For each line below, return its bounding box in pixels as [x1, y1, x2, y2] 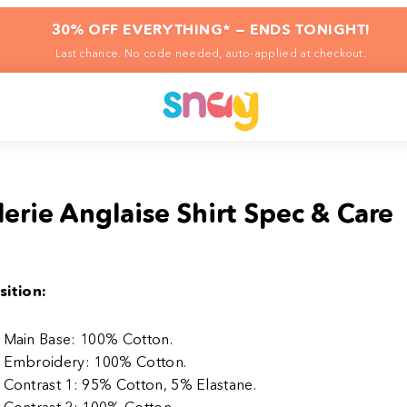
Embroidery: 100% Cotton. [3, 352, 187, 372]
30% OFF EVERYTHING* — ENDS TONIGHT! [51, 20, 371, 38]
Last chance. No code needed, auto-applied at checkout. [55, 46, 367, 60]
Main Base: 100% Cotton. [3, 330, 173, 349]
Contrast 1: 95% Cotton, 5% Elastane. [3, 375, 257, 394]
